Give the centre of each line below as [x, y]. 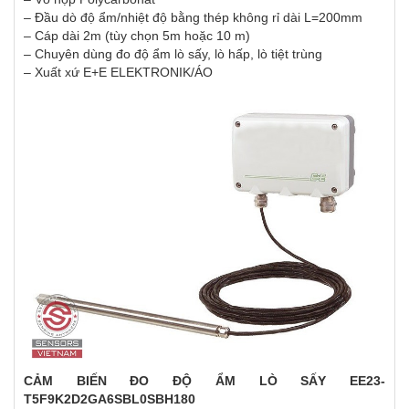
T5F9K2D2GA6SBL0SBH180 [110, 399]
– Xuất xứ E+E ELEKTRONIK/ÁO [118, 73]
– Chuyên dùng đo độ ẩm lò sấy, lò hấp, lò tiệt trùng [173, 54]
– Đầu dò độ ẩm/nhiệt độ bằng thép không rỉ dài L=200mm [193, 18]
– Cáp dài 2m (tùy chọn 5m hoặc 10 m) [137, 36]
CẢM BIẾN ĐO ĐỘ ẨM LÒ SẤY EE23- [204, 380]
